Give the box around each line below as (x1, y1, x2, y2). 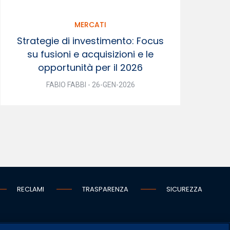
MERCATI (74, 19, 106, 30)
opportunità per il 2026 (38, 61, 143, 74)
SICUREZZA (166, 184, 202, 194)
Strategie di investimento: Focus (17, 34, 164, 47)
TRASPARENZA (82, 184, 128, 194)
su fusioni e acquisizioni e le (27, 47, 154, 61)
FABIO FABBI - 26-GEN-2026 (46, 80, 135, 89)
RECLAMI (16, 184, 44, 194)
